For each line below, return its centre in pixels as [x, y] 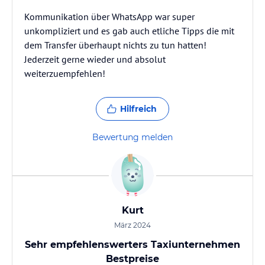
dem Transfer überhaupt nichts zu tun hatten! [115, 45]
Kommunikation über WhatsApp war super [109, 17]
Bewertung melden [132, 137]
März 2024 [132, 225]
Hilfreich [138, 109]
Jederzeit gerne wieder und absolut [95, 59]
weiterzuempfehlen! [65, 73]
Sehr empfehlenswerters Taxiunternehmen [132, 245]
